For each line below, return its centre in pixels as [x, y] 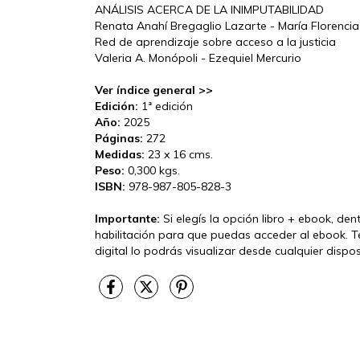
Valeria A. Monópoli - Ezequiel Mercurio [198, 57]
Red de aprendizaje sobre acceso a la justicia [215, 41]
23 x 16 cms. [180, 154]
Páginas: [119, 138]
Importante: [129, 218]
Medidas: [121, 154]
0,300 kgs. [152, 170]
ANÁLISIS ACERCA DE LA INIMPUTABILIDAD [209, 9]
